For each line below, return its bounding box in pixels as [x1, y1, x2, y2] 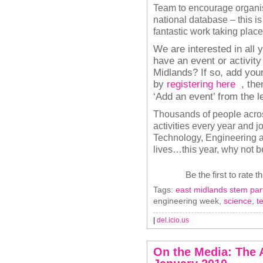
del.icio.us [157, 216, 189, 224]
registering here [167, 79, 235, 89]
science [224, 196, 252, 205]
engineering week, [153, 196, 224, 205]
